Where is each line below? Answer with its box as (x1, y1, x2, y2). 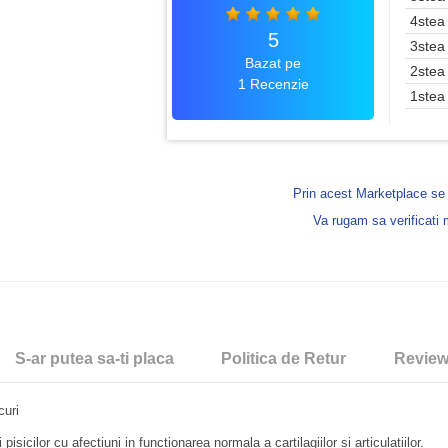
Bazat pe (245, 54, 302, 71)
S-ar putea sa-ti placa (14, 350, 174, 368)
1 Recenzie (237, 75, 309, 92)
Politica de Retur (221, 350, 347, 368)
